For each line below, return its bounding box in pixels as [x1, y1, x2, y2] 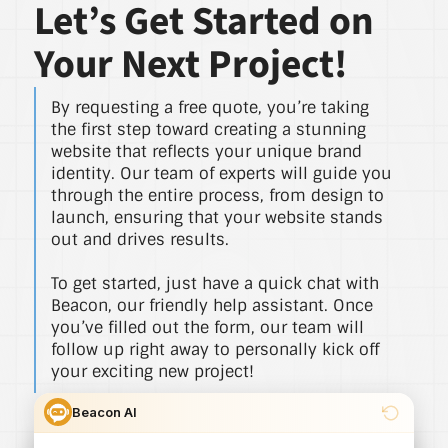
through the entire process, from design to [50, 184, 384, 206]
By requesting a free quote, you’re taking [50, 96, 369, 118]
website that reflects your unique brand [50, 140, 362, 162]
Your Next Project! [33, 36, 347, 93]
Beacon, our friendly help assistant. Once [50, 294, 373, 316]
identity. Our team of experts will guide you [50, 162, 392, 184]
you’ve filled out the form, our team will [50, 316, 364, 338]
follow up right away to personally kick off [50, 338, 379, 360]
